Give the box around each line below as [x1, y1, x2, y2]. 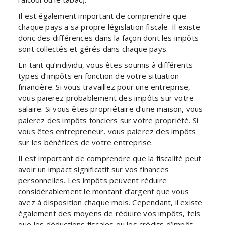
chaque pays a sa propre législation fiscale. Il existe [18, 21, 200, 32]
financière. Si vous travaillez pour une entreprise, [18, 81, 191, 92]
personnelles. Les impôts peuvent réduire [18, 175, 167, 185]
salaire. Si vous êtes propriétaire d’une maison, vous [18, 103, 203, 114]
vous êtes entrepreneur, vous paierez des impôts [18, 126, 196, 136]
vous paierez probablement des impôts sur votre [18, 92, 194, 103]
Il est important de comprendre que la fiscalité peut [18, 153, 202, 163]
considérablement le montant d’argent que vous [18, 186, 189, 196]
